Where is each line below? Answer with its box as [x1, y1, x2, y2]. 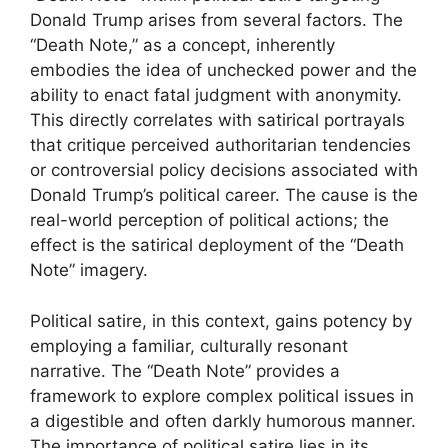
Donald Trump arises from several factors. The [30, 10, 403, 30]
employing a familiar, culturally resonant [30, 335, 348, 356]
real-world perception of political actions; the [30, 210, 389, 230]
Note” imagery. [30, 260, 148, 280]
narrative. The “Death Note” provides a [30, 360, 340, 381]
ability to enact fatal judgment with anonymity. [30, 85, 402, 105]
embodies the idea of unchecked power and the [30, 60, 417, 80]
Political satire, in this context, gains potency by [30, 310, 412, 331]
